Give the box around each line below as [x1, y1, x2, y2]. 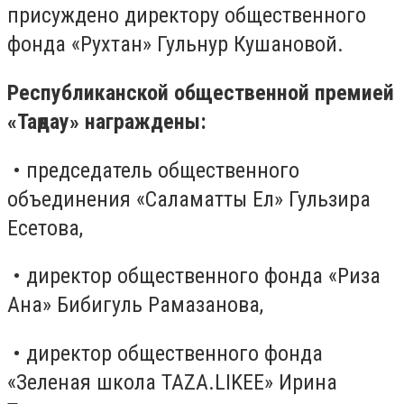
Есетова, [7, 215, 83, 241]
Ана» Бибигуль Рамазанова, [7, 292, 263, 318]
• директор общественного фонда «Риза [7, 263, 381, 289]
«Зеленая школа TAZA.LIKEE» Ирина [7, 369, 337, 395]
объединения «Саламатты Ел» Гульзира [7, 186, 371, 212]
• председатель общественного [7, 157, 299, 183]
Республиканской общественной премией [7, 80, 394, 106]
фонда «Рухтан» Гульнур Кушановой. [7, 32, 344, 58]
